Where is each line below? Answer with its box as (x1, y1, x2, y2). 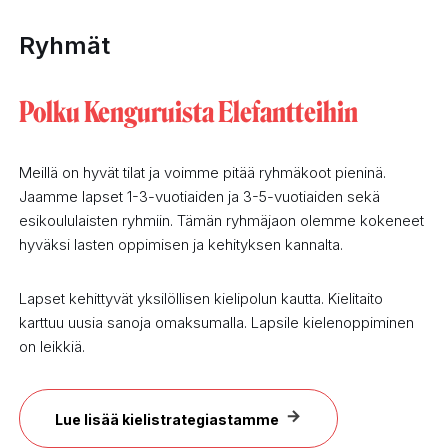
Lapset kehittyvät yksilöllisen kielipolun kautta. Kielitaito (19, 289, 384, 309)
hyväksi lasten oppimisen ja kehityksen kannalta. (19, 235, 344, 255)
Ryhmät (19, 31, 111, 61)
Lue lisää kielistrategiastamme (55, 411, 280, 429)
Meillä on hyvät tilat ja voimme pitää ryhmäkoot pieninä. (19, 163, 387, 183)
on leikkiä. (19, 337, 86, 357)
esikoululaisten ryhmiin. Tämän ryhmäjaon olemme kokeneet (19, 211, 425, 231)
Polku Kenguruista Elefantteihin (19, 96, 359, 130)
